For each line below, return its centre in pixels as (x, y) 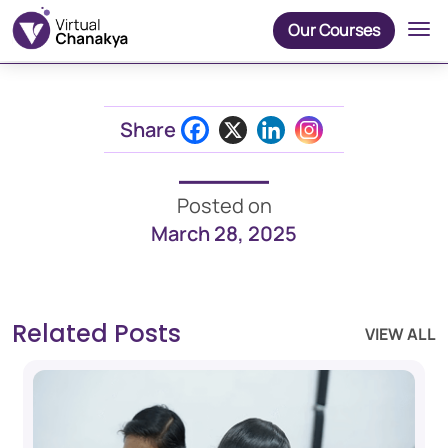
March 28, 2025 (224, 233)
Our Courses (334, 29)
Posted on (224, 205)
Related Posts (96, 333)
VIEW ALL (400, 333)
